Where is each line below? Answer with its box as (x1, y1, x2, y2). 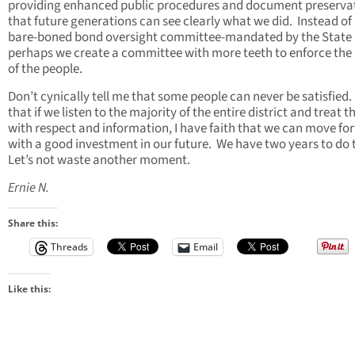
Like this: (8, 282, 51, 296)
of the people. (8, 59, 82, 79)
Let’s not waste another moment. (8, 151, 190, 170)
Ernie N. (8, 178, 49, 198)
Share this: (8, 216, 58, 231)
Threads (51, 240, 88, 254)
